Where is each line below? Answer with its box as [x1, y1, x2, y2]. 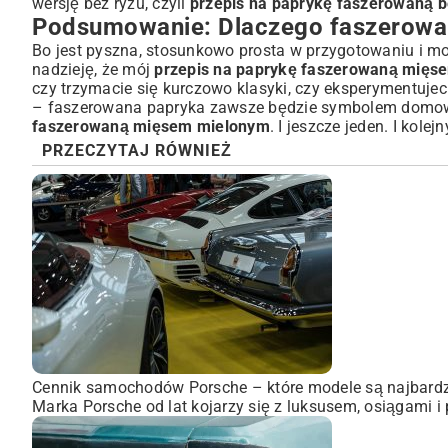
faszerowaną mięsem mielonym [32, 117, 270, 137]
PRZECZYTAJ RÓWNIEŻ [42, 141, 232, 161]
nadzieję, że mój [32, 60, 155, 80]
